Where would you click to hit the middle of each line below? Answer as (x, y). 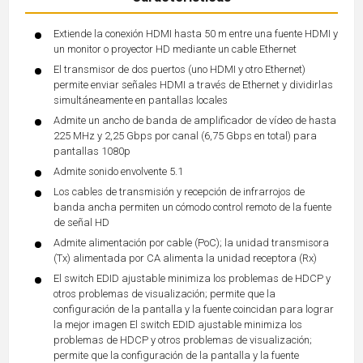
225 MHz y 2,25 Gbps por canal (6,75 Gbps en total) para (185, 136)
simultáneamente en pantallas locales (141, 100)
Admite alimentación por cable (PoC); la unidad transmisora (191, 243)
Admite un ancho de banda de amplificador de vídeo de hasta (195, 121)
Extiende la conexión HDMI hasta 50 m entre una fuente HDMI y (196, 34)
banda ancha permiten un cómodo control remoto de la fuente (192, 207)
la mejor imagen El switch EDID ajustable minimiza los (178, 325)
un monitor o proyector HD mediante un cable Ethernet (175, 49)
